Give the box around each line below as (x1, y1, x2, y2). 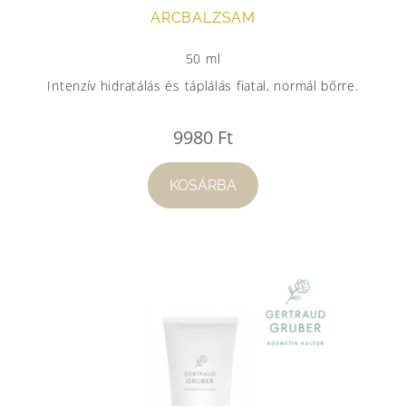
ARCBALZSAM (150, 9, 256, 27)
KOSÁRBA (169, 177, 237, 195)
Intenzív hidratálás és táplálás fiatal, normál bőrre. (47, 77, 359, 95)
